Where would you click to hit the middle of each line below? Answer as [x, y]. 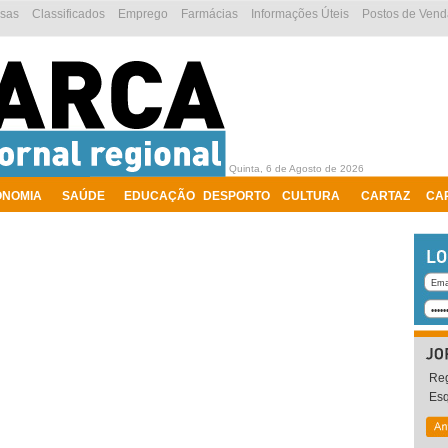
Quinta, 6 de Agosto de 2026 [296, 168]
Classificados [68, 14]
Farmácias [209, 14]
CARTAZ [385, 196]
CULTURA [311, 196]
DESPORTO [236, 196]
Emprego [143, 14]
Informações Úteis [300, 14]
